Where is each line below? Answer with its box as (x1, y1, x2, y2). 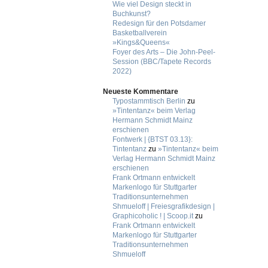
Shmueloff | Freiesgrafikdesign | (112, 202, 215, 211)
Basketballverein (112, 29, 167, 37)
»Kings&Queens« (112, 38, 170, 47)
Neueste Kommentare (103, 87, 178, 96)
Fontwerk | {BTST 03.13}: (112, 135, 193, 144)
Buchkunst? (112, 10, 151, 18)
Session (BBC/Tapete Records (112, 57, 211, 66)
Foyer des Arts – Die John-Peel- (112, 48, 215, 56)
